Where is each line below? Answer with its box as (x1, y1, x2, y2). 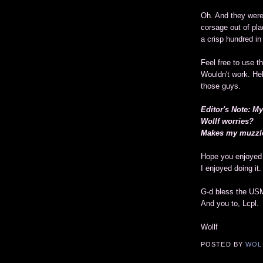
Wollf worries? (201, 117, 254, 126)
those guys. (201, 82, 241, 91)
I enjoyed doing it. (201, 164, 261, 173)
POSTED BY (201, 241, 246, 248)
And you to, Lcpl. (201, 199, 259, 208)
